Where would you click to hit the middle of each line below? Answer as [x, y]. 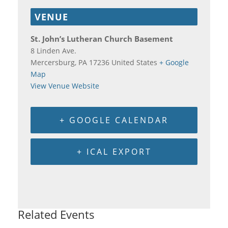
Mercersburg [53, 62]
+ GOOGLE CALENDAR [114, 120]
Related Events [56, 214]
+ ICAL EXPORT [114, 151]
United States [134, 62]
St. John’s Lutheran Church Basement [102, 39]
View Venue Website [65, 85]
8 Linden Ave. [53, 50]
